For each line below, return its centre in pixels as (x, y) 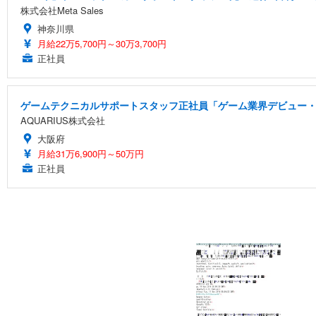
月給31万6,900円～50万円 (91, 153)
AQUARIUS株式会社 (63, 120)
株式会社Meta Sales (62, 10)
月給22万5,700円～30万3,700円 (102, 43)
